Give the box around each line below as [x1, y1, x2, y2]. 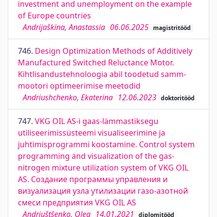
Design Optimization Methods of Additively [35, 46, 192, 56]
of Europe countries [18, 10, 91, 21]
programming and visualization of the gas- [18, 151, 174, 161]
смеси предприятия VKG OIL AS [18, 197, 136, 208]
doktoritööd [160, 94, 195, 102]
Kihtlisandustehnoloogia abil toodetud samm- [18, 69, 186, 79]
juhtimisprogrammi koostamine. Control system [18, 139, 195, 150]
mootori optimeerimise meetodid [18, 80, 140, 91]
